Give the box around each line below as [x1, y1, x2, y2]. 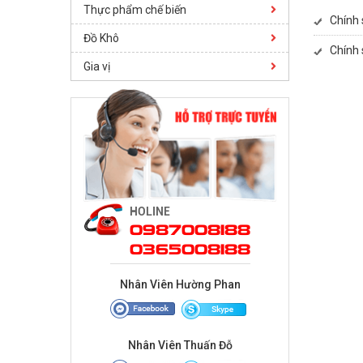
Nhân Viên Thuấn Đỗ [127, 338, 233, 352]
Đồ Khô [83, 32, 119, 45]
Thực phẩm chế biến [83, 3, 186, 16]
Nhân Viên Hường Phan [119, 277, 241, 291]
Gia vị [83, 60, 110, 73]
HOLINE [130, 204, 171, 218]
